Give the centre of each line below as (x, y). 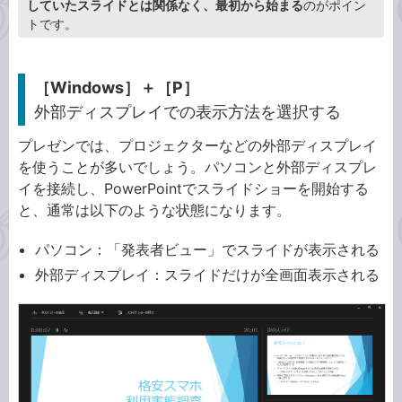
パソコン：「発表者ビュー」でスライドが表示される (208, 249)
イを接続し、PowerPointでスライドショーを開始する (193, 188)
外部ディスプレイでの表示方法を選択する (188, 111)
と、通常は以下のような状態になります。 (154, 210)
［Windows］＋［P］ (117, 87)
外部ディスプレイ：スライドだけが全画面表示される (208, 275)
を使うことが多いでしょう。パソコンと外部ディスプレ (197, 166)
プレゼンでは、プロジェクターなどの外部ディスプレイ (197, 145)
